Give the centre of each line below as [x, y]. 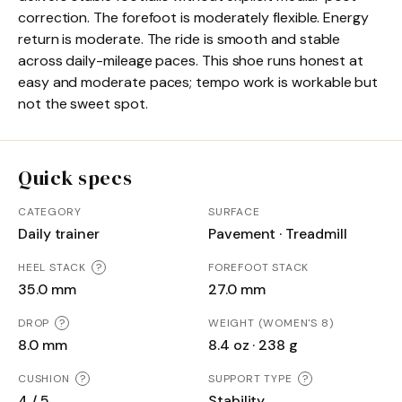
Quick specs [75, 177]
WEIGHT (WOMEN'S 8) [271, 323]
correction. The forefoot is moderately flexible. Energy [193, 17]
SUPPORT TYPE [250, 378]
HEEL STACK [52, 267]
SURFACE [234, 211]
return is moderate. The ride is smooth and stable [179, 39]
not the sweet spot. [83, 103]
